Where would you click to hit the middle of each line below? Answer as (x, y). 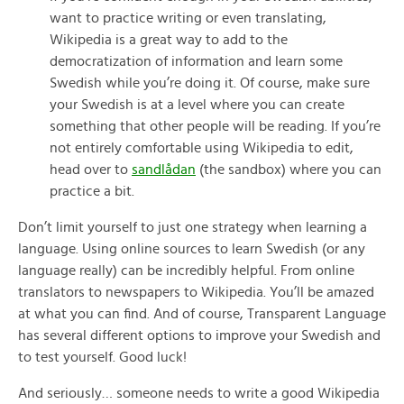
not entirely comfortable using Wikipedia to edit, (202, 148)
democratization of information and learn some (196, 61)
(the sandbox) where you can (289, 170)
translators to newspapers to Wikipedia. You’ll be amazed (196, 292)
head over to (91, 170)
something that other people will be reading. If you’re (215, 126)
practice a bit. (92, 191)
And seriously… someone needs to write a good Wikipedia (199, 393)
